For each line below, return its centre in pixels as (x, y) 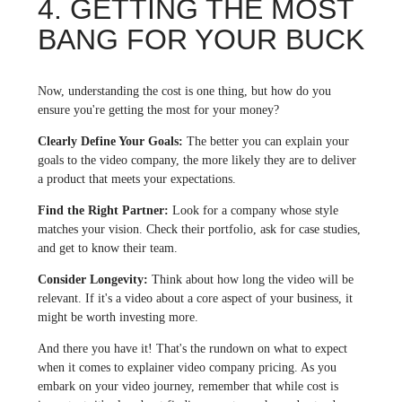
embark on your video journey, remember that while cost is (188, 386)
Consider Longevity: (94, 279)
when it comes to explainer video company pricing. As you (187, 367)
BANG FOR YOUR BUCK (201, 39)
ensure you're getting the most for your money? (158, 109)
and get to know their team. (107, 248)
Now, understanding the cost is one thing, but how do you (184, 91)
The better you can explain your (267, 141)
